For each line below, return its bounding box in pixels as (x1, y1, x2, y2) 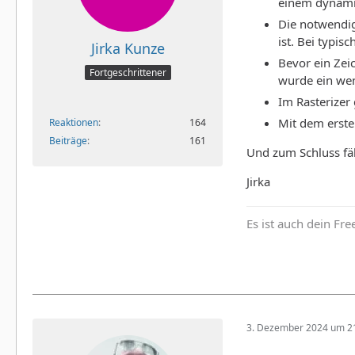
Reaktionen (49, 115, 98, 129)
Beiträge (49, 133, 87, 147)
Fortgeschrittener (89, 65, 166, 79)
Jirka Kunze (90, 39, 165, 59)
